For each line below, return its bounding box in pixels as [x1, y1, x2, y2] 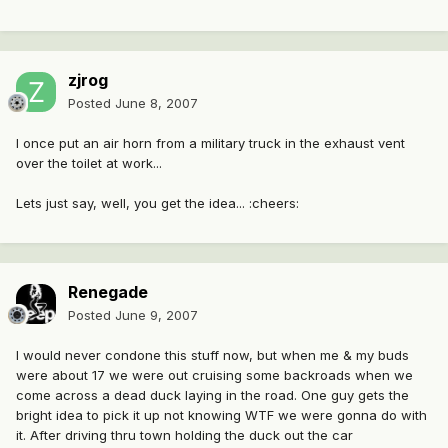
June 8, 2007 [115, 95, 198, 112]
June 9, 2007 [115, 307, 198, 324]
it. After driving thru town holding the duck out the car [16, 427, 353, 444]
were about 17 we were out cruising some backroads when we [16, 367, 413, 384]
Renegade [68, 282, 148, 303]
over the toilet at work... [16, 155, 162, 172]
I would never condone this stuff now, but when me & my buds [16, 347, 409, 364]
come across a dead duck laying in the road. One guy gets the [16, 387, 409, 404]
